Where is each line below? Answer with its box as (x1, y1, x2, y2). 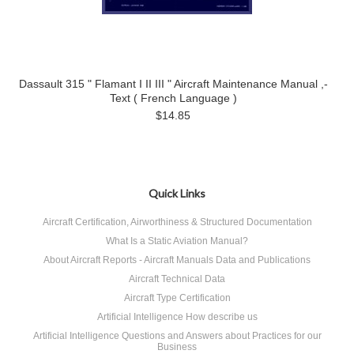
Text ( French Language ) (109, 92, 237, 104)
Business (157, 341, 197, 352)
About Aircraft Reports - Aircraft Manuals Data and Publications (43, 254, 311, 265)
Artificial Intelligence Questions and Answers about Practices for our (32, 330, 322, 341)
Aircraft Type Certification (123, 292, 231, 303)
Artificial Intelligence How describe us (96, 311, 258, 322)
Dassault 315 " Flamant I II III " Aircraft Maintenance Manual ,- (18, 77, 328, 90)
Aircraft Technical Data (129, 273, 225, 284)
